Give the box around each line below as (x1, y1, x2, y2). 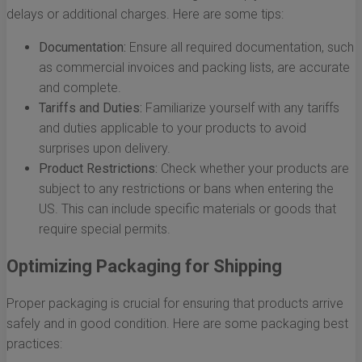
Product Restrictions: (39, 161, 158, 177)
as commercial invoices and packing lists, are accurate (39, 60, 350, 76)
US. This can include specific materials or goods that (39, 201, 336, 217)
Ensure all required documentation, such (126, 40, 354, 56)
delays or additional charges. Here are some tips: (6, 6, 284, 23)
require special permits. (39, 221, 170, 238)
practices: (6, 336, 62, 352)
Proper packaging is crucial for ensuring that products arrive (6, 296, 343, 312)
